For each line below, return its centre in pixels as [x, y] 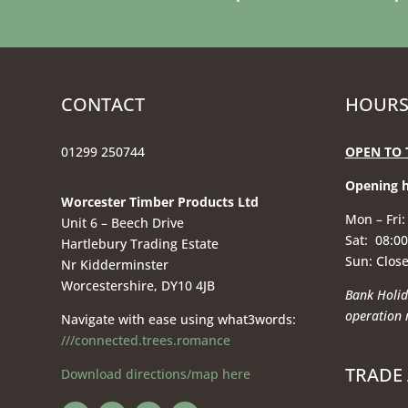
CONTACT [103, 105]
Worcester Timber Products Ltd [160, 202]
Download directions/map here [156, 374]
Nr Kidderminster [115, 265]
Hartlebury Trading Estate [140, 244]
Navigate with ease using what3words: [179, 320]
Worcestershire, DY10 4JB [138, 286]
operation [375, 316]
